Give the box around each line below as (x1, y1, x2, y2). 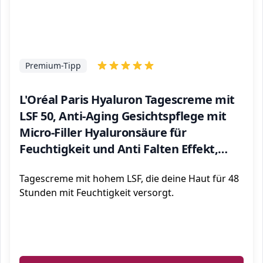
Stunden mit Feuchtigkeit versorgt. (19, 186, 174, 199)
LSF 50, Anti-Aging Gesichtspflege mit (19, 108, 227, 124)
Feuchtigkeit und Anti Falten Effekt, (19, 141, 218, 157)
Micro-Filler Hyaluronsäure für (19, 124, 186, 140)
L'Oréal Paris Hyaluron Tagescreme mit (19, 92, 235, 107)
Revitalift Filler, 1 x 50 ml (19, 157, 153, 173)
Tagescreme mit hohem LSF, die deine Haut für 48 (19, 172, 239, 185)
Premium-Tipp (25, 60, 81, 71)
